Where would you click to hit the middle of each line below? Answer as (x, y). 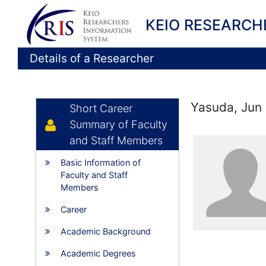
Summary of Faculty (118, 124)
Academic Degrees (98, 253)
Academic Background (106, 231)
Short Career (101, 108)
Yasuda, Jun (227, 107)
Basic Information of (101, 162)
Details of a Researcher (92, 58)
